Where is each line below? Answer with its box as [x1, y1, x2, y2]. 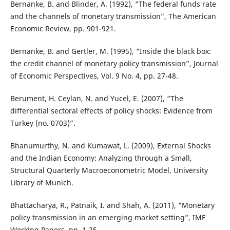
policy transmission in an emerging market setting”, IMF [10, 213, 205, 223]
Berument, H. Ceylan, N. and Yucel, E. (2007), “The [10, 93, 183, 104]
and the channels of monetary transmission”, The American [10, 11, 216, 22]
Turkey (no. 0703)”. [10, 118, 75, 128]
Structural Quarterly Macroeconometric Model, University [10, 165, 208, 176]
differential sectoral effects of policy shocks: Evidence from [10, 106, 213, 116]
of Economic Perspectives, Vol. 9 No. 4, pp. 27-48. [10, 71, 178, 81]
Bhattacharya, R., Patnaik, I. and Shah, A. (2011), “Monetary [10, 200, 215, 210]
